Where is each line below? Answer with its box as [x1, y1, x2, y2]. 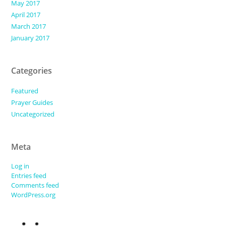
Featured [11, 86, 39, 96]
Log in [11, 161, 30, 171]
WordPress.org [11, 190, 56, 200]
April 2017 [11, 10, 41, 20]
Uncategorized [11, 109, 55, 119]
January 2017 [11, 33, 50, 43]
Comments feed [11, 181, 60, 190]
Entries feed [11, 171, 47, 181]
